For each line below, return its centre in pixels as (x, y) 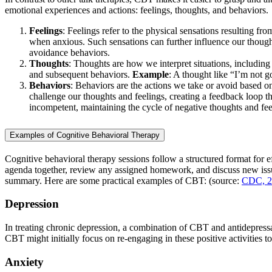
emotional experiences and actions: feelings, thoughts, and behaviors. (138, 10)
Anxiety (24, 262)
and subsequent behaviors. (81, 74)
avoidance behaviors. (70, 52)
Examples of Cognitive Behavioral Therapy (85, 135)
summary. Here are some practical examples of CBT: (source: (123, 180)
